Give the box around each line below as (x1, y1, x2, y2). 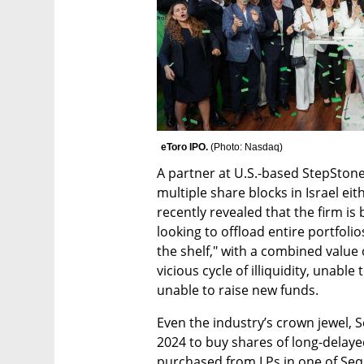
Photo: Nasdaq (214, 141, 279, 153)
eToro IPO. (161, 141, 210, 153)
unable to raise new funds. (157, 281, 318, 299)
